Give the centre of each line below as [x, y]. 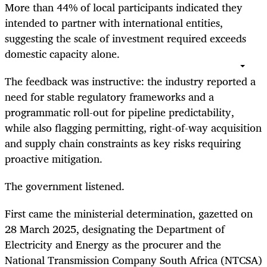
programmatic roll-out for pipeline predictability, [119, 112]
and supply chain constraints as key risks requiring [123, 143]
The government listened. [66, 186]
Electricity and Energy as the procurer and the [113, 245]
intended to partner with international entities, [114, 22]
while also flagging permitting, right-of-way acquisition [133, 127]
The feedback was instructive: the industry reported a [130, 81]
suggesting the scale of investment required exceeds [125, 38]
